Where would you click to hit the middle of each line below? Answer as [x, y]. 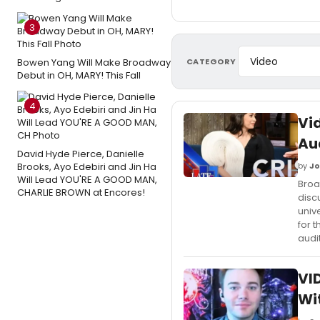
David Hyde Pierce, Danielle [81, 154]
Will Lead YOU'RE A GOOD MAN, [87, 180]
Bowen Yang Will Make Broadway [94, 62]
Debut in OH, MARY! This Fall [79, 75]
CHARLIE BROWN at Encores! [81, 192]
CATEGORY [211, 61]
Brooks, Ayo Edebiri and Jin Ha [87, 167]
